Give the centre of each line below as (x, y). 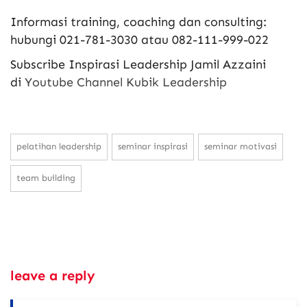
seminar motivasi (241, 147)
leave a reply (53, 276)
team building (46, 178)
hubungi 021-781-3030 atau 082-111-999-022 (139, 40)
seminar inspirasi (153, 147)
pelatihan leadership (59, 147)
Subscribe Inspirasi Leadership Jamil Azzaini (138, 65)
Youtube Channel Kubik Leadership (126, 83)
